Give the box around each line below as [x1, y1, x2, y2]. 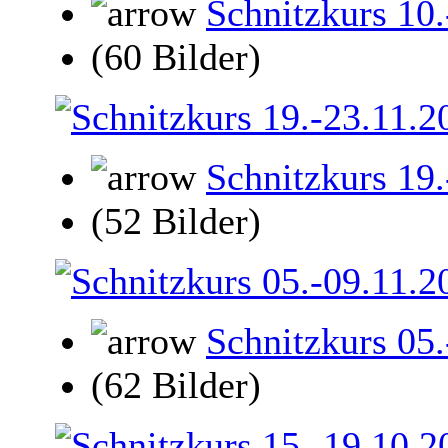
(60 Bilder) [91, 36, 261, 79]
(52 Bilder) [91, 200, 261, 243]
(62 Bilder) [91, 364, 261, 407]
